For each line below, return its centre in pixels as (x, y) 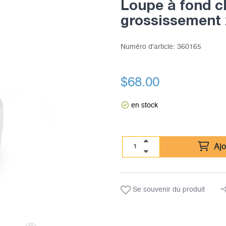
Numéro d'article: (149, 47)
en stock (144, 105)
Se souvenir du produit (167, 190)
